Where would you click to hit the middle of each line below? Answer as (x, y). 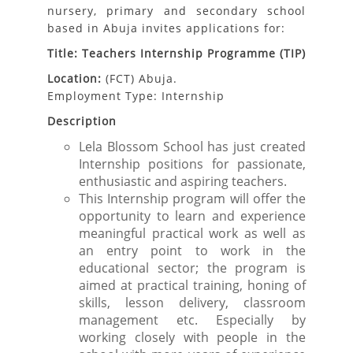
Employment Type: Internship (136, 96)
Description (82, 121)
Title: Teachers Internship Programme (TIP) (176, 53)
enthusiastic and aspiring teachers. (183, 181)
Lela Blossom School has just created (192, 147)
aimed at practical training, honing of (192, 285)
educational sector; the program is (192, 268)
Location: (76, 78)
